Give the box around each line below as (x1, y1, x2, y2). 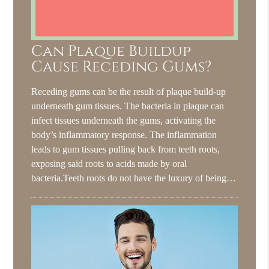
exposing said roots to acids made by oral (31, 158, 187, 170)
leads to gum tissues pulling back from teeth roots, (31, 144, 220, 156)
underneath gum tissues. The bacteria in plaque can (31, 100, 225, 112)
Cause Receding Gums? (31, 57, 212, 77)
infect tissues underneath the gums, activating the (31, 115, 216, 127)
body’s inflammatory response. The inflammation (31, 129, 217, 141)
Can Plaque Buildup (31, 41, 192, 62)
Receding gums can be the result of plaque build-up (31, 86, 226, 98)
